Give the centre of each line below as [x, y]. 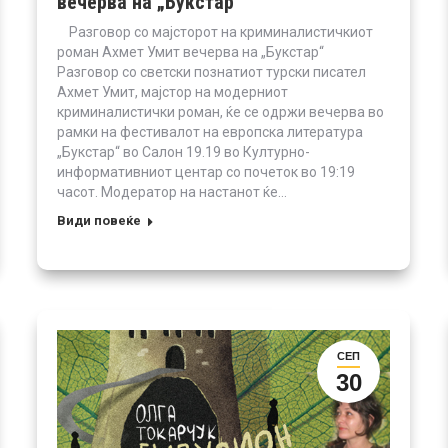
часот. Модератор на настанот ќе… [172, 191]
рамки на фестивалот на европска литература [210, 131]
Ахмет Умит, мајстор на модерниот [172, 91]
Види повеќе [99, 220]
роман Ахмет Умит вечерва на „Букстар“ [196, 51]
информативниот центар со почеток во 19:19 [206, 171]
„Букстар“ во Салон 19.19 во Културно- [183, 151]
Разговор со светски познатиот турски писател [211, 71]
